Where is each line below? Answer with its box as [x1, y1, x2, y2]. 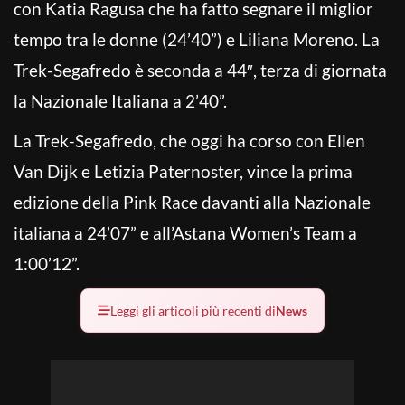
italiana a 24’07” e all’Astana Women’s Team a [14, 221, 357, 243]
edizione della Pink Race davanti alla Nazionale [14, 191, 371, 212]
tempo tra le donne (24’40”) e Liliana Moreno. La [14, 28, 380, 50]
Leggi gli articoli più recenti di [110, 302, 276, 318]
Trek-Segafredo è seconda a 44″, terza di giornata [14, 59, 387, 80]
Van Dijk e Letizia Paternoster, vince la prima [14, 160, 353, 182]
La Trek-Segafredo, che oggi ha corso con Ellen [14, 129, 365, 151]
